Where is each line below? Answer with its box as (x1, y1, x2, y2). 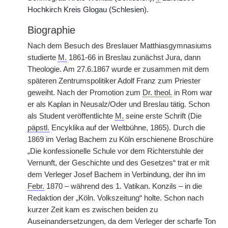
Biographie (27, 24, 75, 36)
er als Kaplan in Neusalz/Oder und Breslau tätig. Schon (27, 100, 210, 108)
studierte (27, 53, 58, 62)
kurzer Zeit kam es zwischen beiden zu (27, 206, 158, 214)
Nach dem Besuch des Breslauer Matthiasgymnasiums (27, 42, 212, 50)
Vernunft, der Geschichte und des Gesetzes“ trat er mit (27, 159, 209, 167)
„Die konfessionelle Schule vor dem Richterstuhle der (27, 147, 204, 155)
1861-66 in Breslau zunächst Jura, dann (67, 53, 201, 62)
